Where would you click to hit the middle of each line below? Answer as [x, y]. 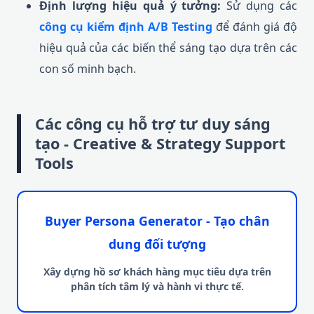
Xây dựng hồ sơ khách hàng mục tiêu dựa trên [157, 272]
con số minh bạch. [88, 69]
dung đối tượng [157, 244]
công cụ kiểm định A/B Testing [126, 27]
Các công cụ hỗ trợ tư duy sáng [153, 124]
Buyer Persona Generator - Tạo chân [157, 221]
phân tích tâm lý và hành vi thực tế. [157, 286]
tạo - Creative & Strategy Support [160, 143]
